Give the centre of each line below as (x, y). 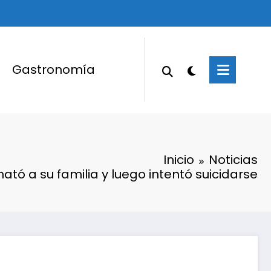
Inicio (179, 159)
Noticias (233, 159)
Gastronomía (53, 70)
